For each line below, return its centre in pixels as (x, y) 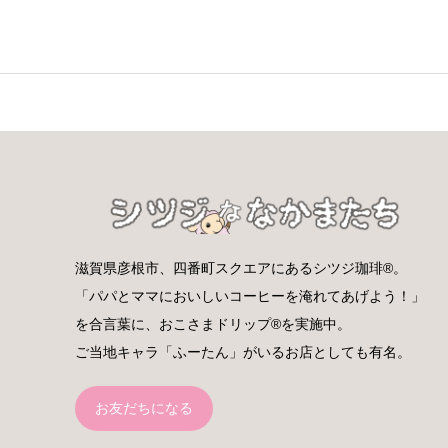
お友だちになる (143, 408)
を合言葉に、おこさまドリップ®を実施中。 (212, 324)
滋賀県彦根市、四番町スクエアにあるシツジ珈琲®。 (240, 268)
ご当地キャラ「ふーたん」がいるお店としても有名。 (242, 352)
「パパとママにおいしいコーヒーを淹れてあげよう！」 (249, 296)
